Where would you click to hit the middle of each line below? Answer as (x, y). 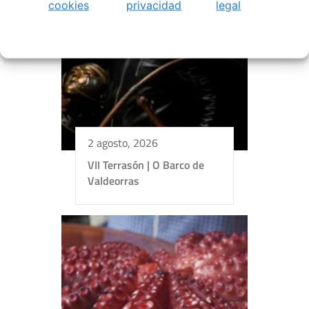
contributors (191, 259)
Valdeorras (113, 180)
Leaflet (72, 259)
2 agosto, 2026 (123, 142)
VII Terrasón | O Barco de (146, 165)
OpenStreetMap (133, 259)
